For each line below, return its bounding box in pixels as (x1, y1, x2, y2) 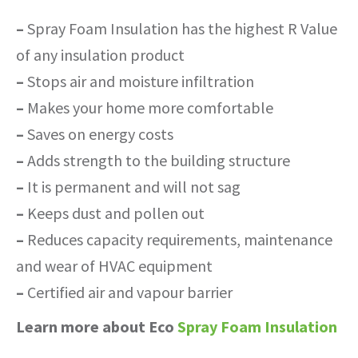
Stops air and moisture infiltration (24, 71, 254, 92)
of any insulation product (16, 45, 185, 66)
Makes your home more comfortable (24, 97, 273, 118)
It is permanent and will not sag (24, 177, 241, 197)
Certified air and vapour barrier (24, 282, 233, 303)
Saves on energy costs (24, 124, 173, 145)
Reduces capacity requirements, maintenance (24, 229, 332, 250)
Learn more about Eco (16, 316, 177, 337)
